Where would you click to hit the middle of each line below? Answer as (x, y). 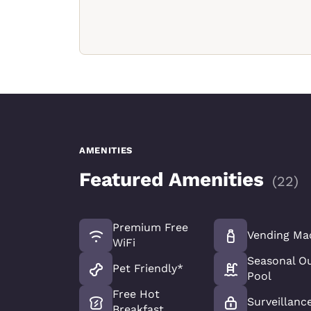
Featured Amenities (171, 179)
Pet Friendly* (148, 268)
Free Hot (136, 294)
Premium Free (150, 227)
